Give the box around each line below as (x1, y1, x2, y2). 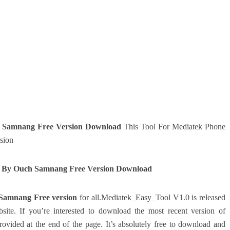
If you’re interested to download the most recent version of (20, 206, 226, 215)
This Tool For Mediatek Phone (121, 122, 225, 131)
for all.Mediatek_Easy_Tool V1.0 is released (77, 193, 226, 202)
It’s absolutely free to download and (105, 219, 226, 228)
